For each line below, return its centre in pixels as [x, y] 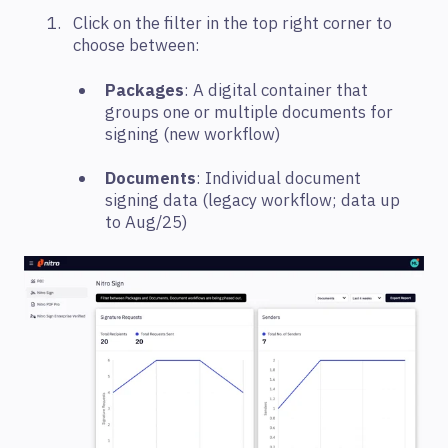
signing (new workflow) [192, 134]
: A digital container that [276, 90]
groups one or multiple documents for [249, 112]
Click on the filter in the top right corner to [232, 24]
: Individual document [278, 179]
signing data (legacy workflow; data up [252, 201]
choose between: [136, 46]
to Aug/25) [146, 223]
